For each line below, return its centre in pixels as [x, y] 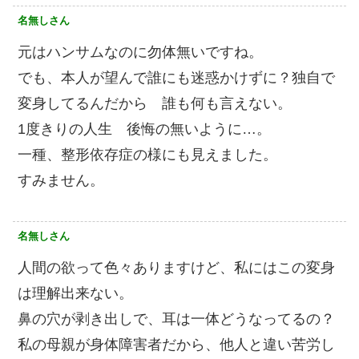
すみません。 [61, 181]
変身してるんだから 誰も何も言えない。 [155, 104]
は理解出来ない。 [75, 294]
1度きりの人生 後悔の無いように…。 [144, 129]
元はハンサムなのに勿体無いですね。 [140, 52]
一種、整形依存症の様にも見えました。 [147, 155]
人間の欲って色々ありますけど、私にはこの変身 [176, 268]
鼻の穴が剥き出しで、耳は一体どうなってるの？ [176, 319]
